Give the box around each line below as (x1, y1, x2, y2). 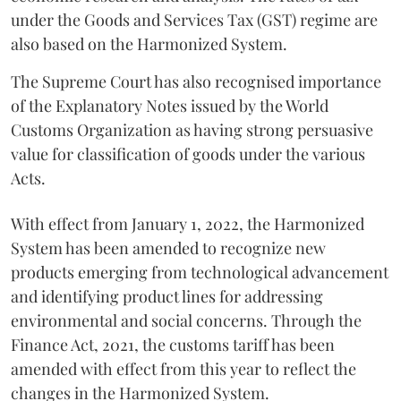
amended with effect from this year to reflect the (11, 357, 356, 380)
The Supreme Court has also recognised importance (11, 70, 381, 92)
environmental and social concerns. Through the (11, 309, 362, 331)
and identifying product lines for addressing (11, 285, 323, 307)
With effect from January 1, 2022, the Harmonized (11, 212, 364, 235)
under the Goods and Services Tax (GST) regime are (11, 8, 378, 30)
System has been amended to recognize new (11, 236, 326, 259)
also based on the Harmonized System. (11, 32, 287, 55)
